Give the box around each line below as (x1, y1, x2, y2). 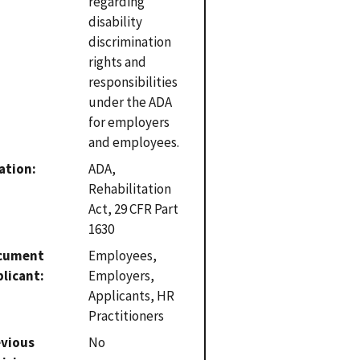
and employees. (88, 133, 180, 151)
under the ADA (88, 92, 173, 111)
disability (88, 12, 143, 31)
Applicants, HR (88, 286, 175, 305)
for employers (88, 112, 170, 131)
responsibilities (88, 72, 178, 91)
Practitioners (88, 306, 165, 325)
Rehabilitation (88, 179, 172, 198)
